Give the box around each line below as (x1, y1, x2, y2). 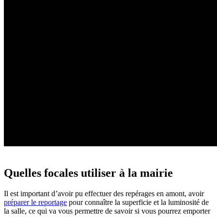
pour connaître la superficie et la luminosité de (67, 198, 209, 206)
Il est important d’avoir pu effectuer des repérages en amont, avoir (4, 189, 204, 198)
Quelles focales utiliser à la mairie (4, 166, 173, 179)
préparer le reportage (4, 198, 67, 206)
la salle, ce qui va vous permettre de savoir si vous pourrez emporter (4, 206, 210, 215)
